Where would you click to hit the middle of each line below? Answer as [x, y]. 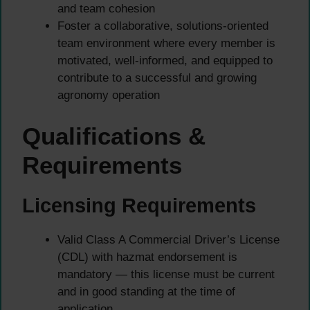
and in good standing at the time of [146, 291]
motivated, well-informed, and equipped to [165, 61]
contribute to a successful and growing [157, 78]
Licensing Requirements [139, 205]
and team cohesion [106, 9]
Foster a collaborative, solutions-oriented [163, 26]
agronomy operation [109, 95]
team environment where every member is [166, 44]
